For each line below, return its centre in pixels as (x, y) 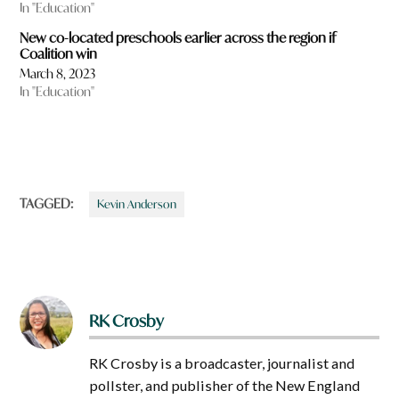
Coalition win (59, 53)
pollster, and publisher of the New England (225, 385)
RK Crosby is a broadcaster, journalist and (222, 362)
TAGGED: (47, 204)
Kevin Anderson (137, 204)
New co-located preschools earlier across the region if (178, 37)
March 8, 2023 (58, 74)
